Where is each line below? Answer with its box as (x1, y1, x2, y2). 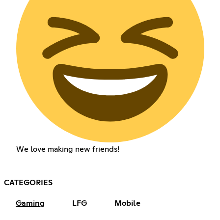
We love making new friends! (16, 145, 119, 153)
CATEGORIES (4, 178, 53, 187)
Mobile (114, 199, 140, 207)
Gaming (16, 199, 45, 207)
